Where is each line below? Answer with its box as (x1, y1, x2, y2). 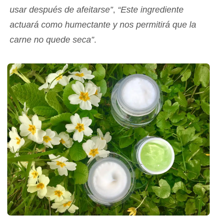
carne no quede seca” (10, 35, 94, 45)
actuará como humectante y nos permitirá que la (10, 20, 196, 30)
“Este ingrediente (118, 5, 184, 15)
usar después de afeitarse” (10, 5, 113, 15)
